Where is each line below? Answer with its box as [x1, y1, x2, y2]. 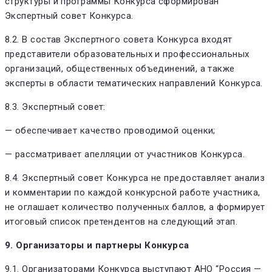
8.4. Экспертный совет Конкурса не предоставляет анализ [5, 172, 265, 183]
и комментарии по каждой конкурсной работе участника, [5, 186, 260, 198]
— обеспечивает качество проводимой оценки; [5, 124, 216, 136]
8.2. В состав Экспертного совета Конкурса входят [5, 33, 233, 45]
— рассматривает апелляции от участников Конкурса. [5, 148, 245, 160]
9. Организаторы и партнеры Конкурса [5, 239, 189, 251]
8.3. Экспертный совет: [5, 101, 106, 112]
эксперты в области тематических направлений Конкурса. [5, 77, 263, 89]
